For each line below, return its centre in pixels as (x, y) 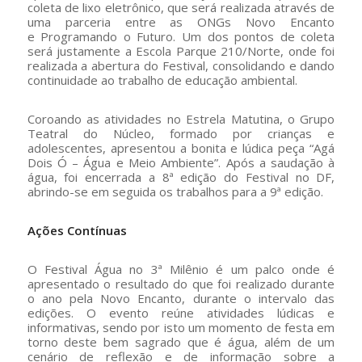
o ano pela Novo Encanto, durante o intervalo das (181, 298)
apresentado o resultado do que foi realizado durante (181, 284)
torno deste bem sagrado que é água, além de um (181, 342)
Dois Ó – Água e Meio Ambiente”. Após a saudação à (181, 162)
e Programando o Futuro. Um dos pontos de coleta (181, 36)
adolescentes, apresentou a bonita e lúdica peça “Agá (181, 148)
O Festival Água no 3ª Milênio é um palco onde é (181, 269)
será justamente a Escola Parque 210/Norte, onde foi (181, 51)
